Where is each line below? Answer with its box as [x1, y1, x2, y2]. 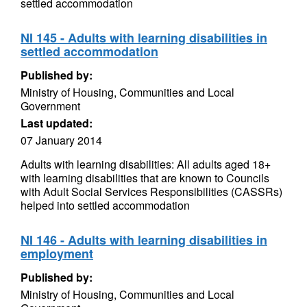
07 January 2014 [21, 132, 102, 148]
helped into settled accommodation [21, 197, 190, 213]
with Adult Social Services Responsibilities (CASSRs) [21, 184, 282, 199]
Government [21, 98, 80, 114]
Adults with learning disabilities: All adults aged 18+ [21, 156, 271, 172]
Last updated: [21, 115, 93, 131]
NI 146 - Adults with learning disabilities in [21, 231, 267, 249]
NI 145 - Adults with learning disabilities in [21, 29, 267, 47]
